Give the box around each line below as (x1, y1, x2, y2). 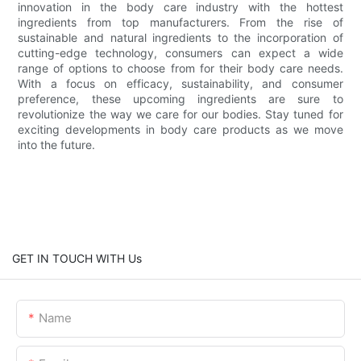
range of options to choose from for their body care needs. (18, 60, 343, 75)
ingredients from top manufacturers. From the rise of (18, 15, 343, 29)
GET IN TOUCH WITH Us (12, 251, 142, 265)
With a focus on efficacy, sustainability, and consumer (18, 76, 343, 90)
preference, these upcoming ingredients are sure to (18, 91, 343, 106)
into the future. (18, 137, 96, 151)
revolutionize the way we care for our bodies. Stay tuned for (18, 106, 343, 121)
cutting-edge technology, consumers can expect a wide (18, 45, 343, 60)
